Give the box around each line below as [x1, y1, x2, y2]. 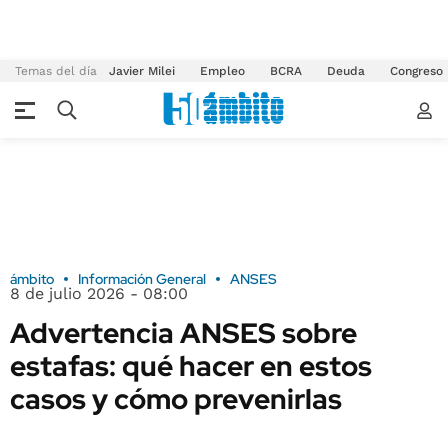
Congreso [390, 64, 443, 78]
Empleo [200, 64, 245, 78]
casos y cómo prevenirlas [10, 380, 342, 418]
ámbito [10, 270, 54, 288]
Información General [78, 270, 206, 288]
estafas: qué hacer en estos [10, 347, 372, 385]
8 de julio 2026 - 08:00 [10, 284, 188, 303]
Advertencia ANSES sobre [10, 314, 357, 352]
